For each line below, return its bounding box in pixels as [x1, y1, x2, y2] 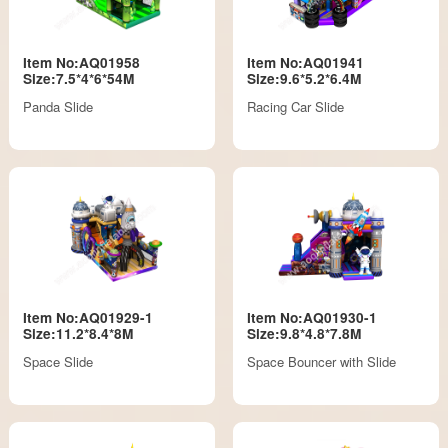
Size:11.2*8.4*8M [23, 323, 134, 343]
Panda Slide [23, 97, 94, 117]
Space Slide [23, 352, 94, 372]
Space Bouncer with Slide [246, 352, 396, 372]
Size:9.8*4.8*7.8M [246, 323, 361, 343]
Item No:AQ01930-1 [246, 307, 377, 327]
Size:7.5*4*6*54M [23, 68, 135, 88]
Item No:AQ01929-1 [23, 307, 154, 327]
